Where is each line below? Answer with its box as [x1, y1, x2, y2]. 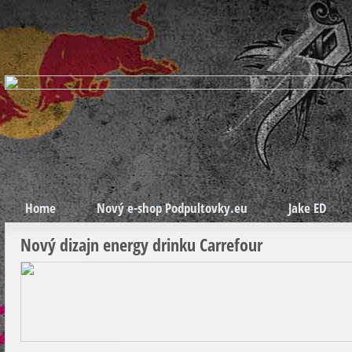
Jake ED [288, 199, 326, 217]
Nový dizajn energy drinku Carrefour [20, 233, 262, 257]
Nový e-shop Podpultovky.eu [97, 199, 247, 217]
